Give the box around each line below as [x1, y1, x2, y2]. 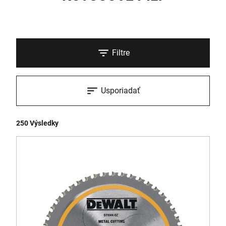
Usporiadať [101, 86, 140, 95]
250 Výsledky [16, 119, 59, 127]
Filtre [111, 48, 130, 58]
